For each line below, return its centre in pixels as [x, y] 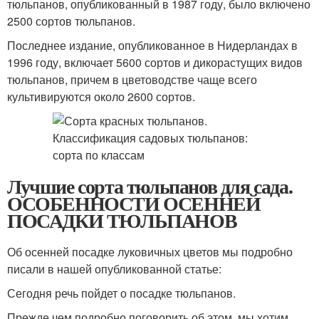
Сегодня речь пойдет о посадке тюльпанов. [121, 293]
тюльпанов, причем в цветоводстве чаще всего [132, 79]
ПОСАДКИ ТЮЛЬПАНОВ [122, 220]
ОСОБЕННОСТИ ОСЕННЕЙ [134, 203]
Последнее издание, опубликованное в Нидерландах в [152, 45]
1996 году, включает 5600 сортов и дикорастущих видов [155, 62]
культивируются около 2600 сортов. [101, 96]
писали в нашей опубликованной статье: [114, 269]
